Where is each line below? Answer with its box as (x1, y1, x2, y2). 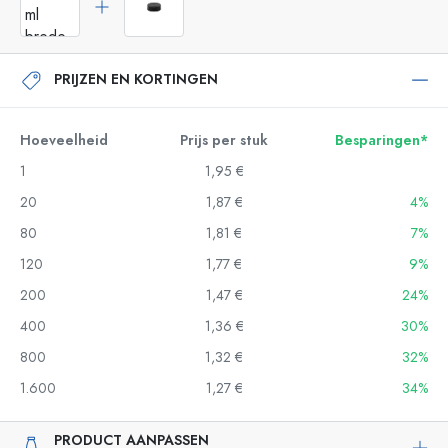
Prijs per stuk (180, 130, 268, 150)
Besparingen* (335, 130, 428, 150)
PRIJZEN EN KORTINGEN (54, 70, 218, 89)
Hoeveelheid (20, 130, 108, 150)
